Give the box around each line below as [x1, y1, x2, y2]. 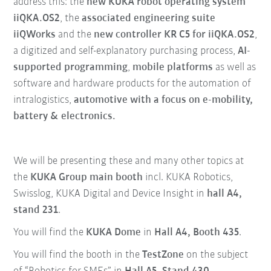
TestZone [142, 249, 184, 261]
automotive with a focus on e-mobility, [74, 94, 253, 106]
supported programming [13, 62, 128, 74]
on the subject [184, 249, 249, 261]
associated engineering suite [82, 13, 216, 25]
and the [56, 29, 94, 41]
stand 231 [13, 204, 59, 217]
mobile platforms [132, 62, 214, 74]
